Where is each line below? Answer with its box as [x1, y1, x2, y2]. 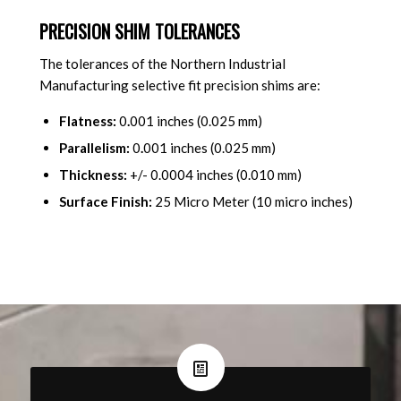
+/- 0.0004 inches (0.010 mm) [129, 166, 302, 183]
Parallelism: [58, 139, 132, 156]
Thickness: [58, 166, 130, 183]
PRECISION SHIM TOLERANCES [38, 18, 240, 46]
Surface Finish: [58, 192, 155, 209]
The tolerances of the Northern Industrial [38, 55, 286, 73]
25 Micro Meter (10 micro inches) [154, 192, 353, 209]
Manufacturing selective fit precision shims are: [38, 77, 320, 94]
